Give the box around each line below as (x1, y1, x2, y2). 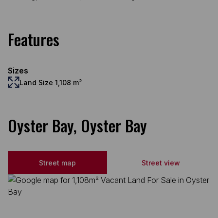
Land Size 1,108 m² (19, 78, 82, 87)
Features (8, 28, 59, 51)
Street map (39, 158, 76, 167)
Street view (141, 158, 180, 167)
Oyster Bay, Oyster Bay (8, 114, 147, 137)
